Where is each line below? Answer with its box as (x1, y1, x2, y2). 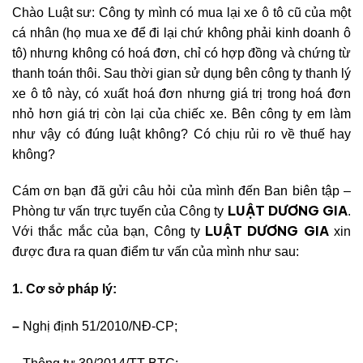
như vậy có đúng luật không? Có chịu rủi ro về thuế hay (12, 126, 351, 141)
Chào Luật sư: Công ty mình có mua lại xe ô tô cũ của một (12, 5, 351, 19)
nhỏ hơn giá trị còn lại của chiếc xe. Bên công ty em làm (12, 106, 351, 121)
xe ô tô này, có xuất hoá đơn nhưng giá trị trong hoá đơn (12, 86, 351, 100)
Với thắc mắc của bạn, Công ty (12, 224, 206, 239)
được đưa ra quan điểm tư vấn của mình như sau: (12, 245, 299, 259)
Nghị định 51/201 (23, 318, 122, 333)
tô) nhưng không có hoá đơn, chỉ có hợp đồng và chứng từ (12, 45, 351, 60)
